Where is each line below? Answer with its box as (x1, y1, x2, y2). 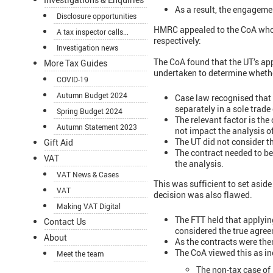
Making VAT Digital (57, 201, 121, 211)
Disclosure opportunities (57, 11, 136, 21)
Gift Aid (44, 136, 73, 149)
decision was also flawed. (154, 189, 252, 201)
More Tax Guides (44, 57, 107, 69)
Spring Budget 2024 (57, 106, 122, 116)
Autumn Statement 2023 (57, 122, 137, 132)
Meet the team (57, 249, 104, 259)
